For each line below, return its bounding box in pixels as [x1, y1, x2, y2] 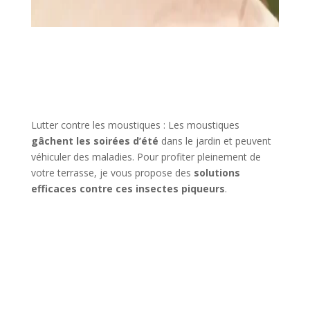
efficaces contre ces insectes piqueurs [30, 182, 225, 195]
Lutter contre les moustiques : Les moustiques [30, 118, 239, 131]
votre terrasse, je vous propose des [30, 166, 194, 179]
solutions [193, 166, 240, 179]
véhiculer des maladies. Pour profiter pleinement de [30, 150, 261, 163]
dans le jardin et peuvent [158, 134, 271, 147]
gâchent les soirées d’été [30, 134, 158, 147]
